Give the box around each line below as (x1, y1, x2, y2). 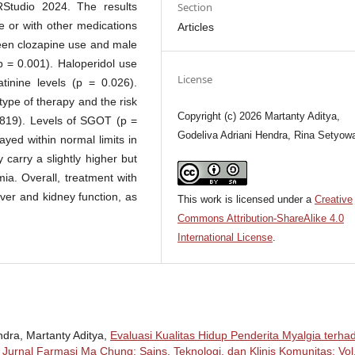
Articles (177, 20, 215, 33)
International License (177, 231, 273, 243)
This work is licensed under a (177, 193, 315, 205)
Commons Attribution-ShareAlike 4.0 (177, 212, 345, 224)
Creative (315, 193, 353, 205)
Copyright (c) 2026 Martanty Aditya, (177, 109, 341, 122)
